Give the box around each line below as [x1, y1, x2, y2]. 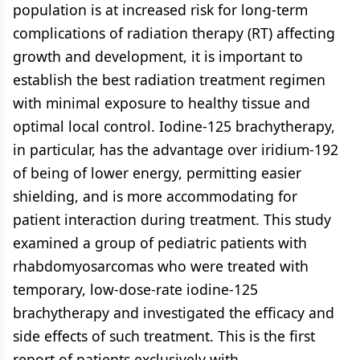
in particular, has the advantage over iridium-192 [13, 140, 338, 159]
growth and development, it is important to [13, 47, 303, 66]
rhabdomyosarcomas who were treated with [13, 256, 309, 276]
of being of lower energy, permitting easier [13, 163, 301, 182]
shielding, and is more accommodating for [13, 186, 297, 206]
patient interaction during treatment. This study [13, 210, 331, 229]
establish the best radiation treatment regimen [13, 70, 325, 89]
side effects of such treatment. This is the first [13, 326, 315, 346]
